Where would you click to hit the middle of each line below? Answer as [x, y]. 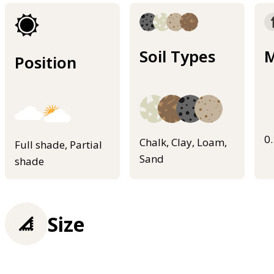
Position [46, 63]
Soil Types [177, 57]
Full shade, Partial [58, 144]
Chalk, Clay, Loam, [183, 143]
